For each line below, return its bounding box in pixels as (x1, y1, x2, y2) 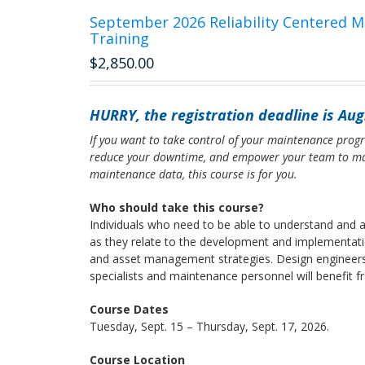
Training (90, 29, 150, 48)
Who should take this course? (90, 200, 265, 215)
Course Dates (90, 301, 169, 317)
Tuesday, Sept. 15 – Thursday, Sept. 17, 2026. (90, 319, 330, 334)
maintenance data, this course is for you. (90, 166, 298, 182)
